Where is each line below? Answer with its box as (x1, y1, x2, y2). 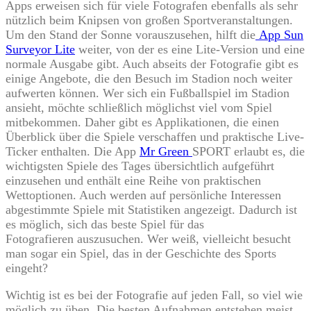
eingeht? (6, 261, 48, 276)
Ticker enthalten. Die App (6, 144, 140, 159)
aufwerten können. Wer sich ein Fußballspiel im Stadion (6, 86, 289, 101)
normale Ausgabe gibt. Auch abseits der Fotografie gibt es (6, 57, 299, 72)
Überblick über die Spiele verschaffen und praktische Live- (6, 130, 304, 144)
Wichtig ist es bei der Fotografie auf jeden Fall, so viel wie (6, 287, 303, 302)
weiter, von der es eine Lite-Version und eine (75, 42, 305, 57)
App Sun (255, 28, 303, 42)
